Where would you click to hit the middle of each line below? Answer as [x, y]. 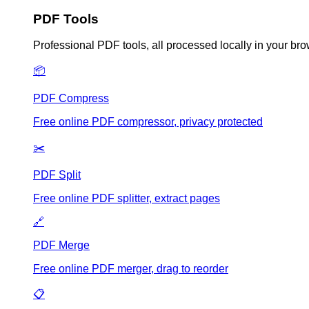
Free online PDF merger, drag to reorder [131, 269]
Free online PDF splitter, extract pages [127, 199]
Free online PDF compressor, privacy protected [148, 122]
